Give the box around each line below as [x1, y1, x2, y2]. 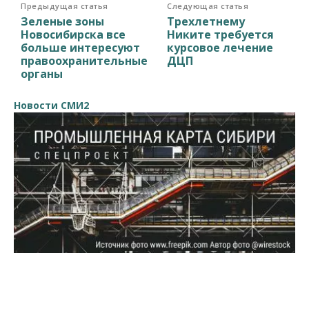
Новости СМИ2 [14, 99, 89, 112]
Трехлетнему [167, 14, 246, 30]
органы [21, 66, 63, 82]
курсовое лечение [167, 40, 274, 56]
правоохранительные [21, 53, 148, 69]
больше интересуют [21, 40, 140, 56]
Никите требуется [167, 27, 275, 43]
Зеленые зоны [21, 14, 104, 30]
